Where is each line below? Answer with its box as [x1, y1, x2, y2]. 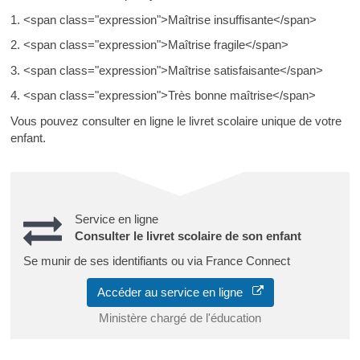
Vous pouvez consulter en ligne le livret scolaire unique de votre [10, 113, 342, 128]
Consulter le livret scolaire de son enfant [74, 228, 301, 243]
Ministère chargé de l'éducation [99, 310, 261, 325]
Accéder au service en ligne [96, 284, 252, 299]
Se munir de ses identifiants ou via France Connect [22, 254, 290, 268]
